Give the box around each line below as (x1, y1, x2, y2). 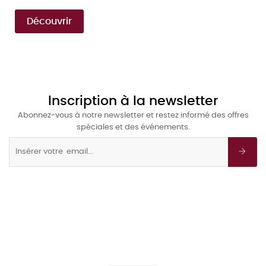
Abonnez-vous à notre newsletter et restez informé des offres (17, 111, 249, 119)
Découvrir (27, 16, 72, 26)
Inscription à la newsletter (48, 94, 218, 107)
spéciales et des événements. (76, 123, 190, 131)
